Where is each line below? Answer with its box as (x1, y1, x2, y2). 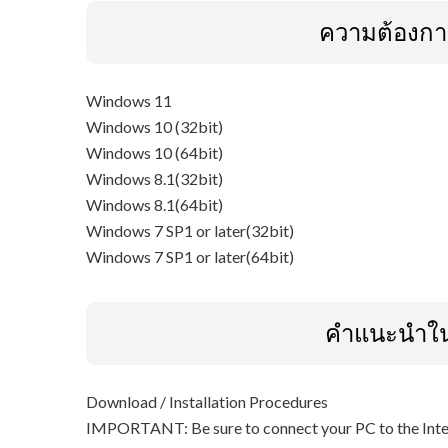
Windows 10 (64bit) (85, 143, 223, 163)
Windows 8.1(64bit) (85, 195, 223, 215)
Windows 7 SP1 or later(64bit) (85, 247, 294, 267)
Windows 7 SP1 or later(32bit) (85, 221, 294, 241)
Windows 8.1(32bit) (85, 169, 223, 189)
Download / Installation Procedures (85, 392, 328, 412)
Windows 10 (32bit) (85, 117, 223, 137)
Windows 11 (85, 91, 172, 111)
